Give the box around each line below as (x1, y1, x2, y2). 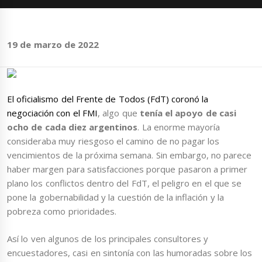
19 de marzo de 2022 (7, 39, 99, 51)
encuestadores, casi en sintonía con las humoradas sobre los (7, 246, 253, 258)
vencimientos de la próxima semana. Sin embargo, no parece (7, 149, 252, 161)
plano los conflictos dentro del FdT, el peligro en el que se (7, 177, 242, 189)
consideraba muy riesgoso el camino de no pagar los (7, 135, 220, 147)
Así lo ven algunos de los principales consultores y (7, 232, 209, 244)
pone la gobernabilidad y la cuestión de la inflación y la (7, 191, 224, 204)
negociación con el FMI (7, 107, 98, 119)
